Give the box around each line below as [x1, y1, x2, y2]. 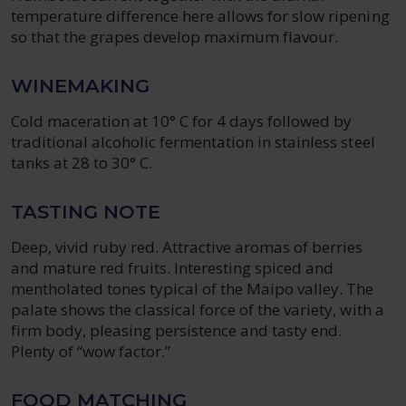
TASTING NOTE [11, 200, 160, 223]
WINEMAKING [11, 74, 150, 97]
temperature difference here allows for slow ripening [11, 5, 390, 26]
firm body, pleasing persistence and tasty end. [11, 320, 343, 341]
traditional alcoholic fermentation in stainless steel [11, 131, 375, 152]
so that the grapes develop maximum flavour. [11, 26, 339, 47]
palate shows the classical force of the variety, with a [11, 299, 384, 320]
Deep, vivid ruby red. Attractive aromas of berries [11, 237, 363, 257]
